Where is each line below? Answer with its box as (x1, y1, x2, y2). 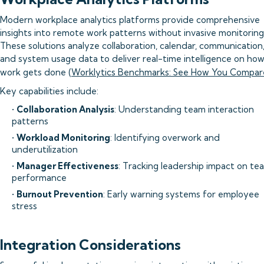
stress (12, 200, 37, 212)
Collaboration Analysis (16, 104, 114, 115)
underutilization (12, 144, 78, 155)
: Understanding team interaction (114, 104, 254, 115)
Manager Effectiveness (16, 160, 118, 171)
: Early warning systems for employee (103, 189, 259, 200)
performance (12, 172, 67, 183)
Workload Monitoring (16, 132, 110, 143)
